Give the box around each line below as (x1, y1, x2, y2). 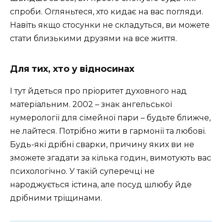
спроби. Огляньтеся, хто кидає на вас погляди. (10, 6, 203, 16)
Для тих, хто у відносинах (10, 63, 134, 74)
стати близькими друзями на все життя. (10, 33, 177, 43)
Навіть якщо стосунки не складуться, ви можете (10, 20, 210, 30)
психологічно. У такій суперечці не (10, 166, 155, 176)
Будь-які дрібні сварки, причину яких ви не (10, 139, 194, 149)
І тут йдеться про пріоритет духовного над (10, 86, 187, 96)
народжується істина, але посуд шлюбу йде (10, 179, 192, 189)
